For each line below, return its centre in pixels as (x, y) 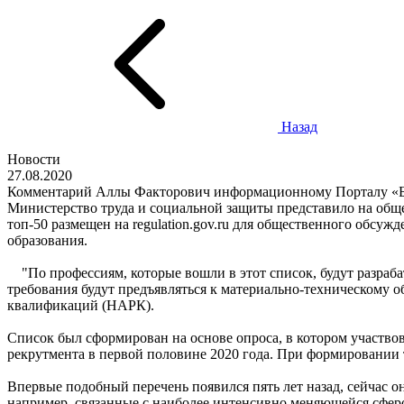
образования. (47, 240)
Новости (34, 159)
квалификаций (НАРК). (81, 305)
